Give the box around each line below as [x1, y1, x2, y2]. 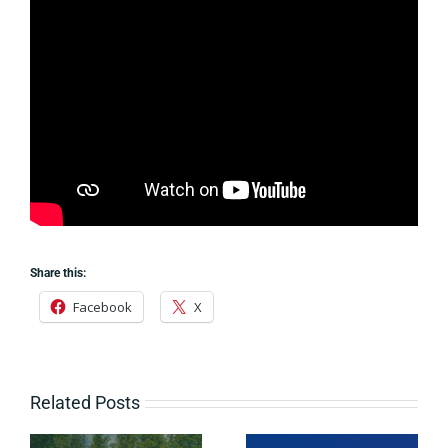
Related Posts [30, 392, 140, 414]
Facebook [73, 298, 132, 317]
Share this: [30, 266, 86, 281]
